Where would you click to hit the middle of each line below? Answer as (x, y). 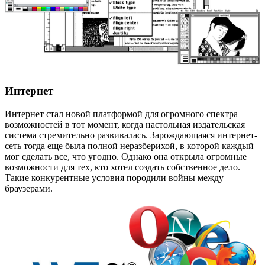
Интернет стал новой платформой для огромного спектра (121, 114)
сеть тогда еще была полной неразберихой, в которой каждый (129, 146)
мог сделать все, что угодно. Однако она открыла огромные (126, 157)
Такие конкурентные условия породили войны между (114, 178)
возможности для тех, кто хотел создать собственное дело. (122, 167)
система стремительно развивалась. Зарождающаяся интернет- (131, 135)
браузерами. (29, 189)
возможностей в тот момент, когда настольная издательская (125, 125)
